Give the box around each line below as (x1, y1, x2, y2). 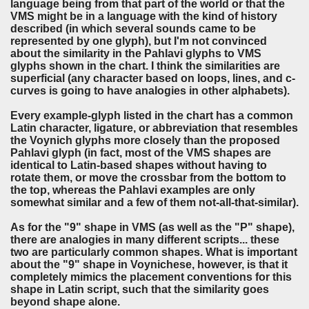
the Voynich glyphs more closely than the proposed (10, 134, 280, 146)
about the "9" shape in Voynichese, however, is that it (10, 258, 288, 270)
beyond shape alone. (10, 295, 120, 308)
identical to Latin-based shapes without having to (10, 159, 267, 171)
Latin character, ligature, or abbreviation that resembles (10, 121, 298, 134)
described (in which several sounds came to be (10, 22, 256, 34)
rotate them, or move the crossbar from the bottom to (10, 171, 286, 183)
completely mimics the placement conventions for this (10, 270, 292, 283)
